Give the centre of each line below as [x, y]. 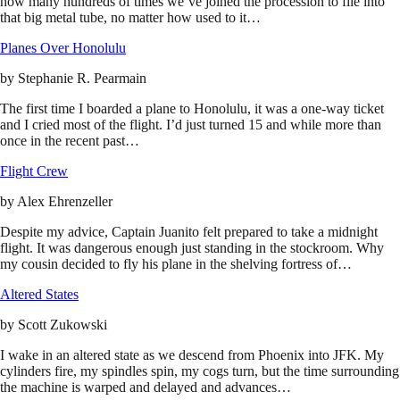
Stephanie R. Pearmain [82, 79]
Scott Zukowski [62, 325]
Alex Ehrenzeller [65, 202]
